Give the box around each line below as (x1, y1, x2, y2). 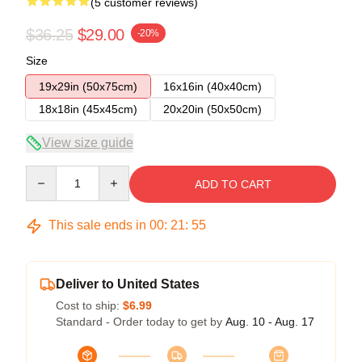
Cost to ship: (56, 299, 123, 312)
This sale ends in (45, 218, 149, 232)
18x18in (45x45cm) (39, 103, 137, 116)
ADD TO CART (194, 178, 271, 191)
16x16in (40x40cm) (163, 80, 262, 93)
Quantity (25, 166, 68, 179)
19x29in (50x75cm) (39, 80, 137, 93)
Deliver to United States (56, 277, 200, 291)
